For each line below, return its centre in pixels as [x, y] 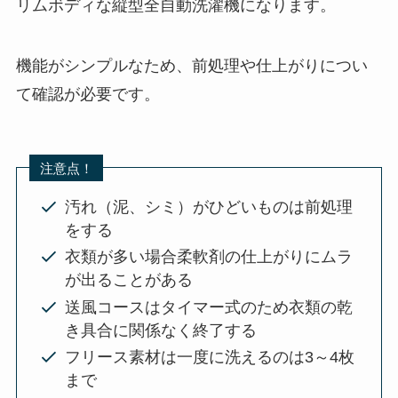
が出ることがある [128, 280]
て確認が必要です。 [88, 94]
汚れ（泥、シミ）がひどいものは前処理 [208, 207]
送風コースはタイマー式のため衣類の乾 [208, 307]
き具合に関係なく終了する [160, 330]
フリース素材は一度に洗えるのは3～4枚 [209, 358]
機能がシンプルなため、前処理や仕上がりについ [191, 65]
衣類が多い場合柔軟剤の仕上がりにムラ [208, 257]
